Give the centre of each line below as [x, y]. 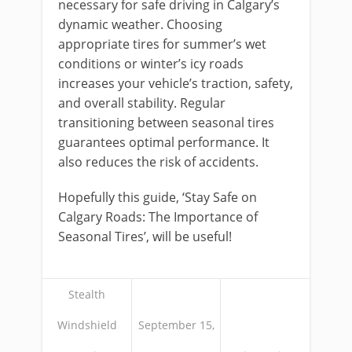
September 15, [176, 325]
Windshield [87, 325]
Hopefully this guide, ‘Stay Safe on [158, 198]
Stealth [87, 295]
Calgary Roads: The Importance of [158, 217]
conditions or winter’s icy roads [151, 64]
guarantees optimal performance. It [164, 143]
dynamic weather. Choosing [140, 25]
